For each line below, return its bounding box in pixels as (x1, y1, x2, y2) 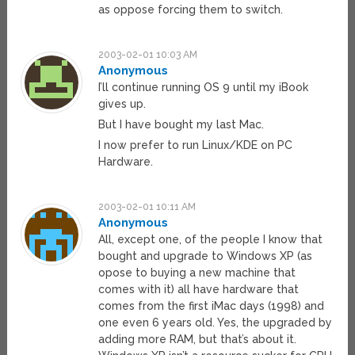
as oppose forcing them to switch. (98, 3, 284, 17)
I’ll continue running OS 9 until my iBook (98, 81, 309, 94)
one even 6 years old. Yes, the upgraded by (98, 316, 333, 330)
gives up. (98, 97, 147, 111)
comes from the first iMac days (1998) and (98, 300, 325, 313)
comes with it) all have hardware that (98, 283, 300, 296)
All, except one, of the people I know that (98, 233, 323, 246)
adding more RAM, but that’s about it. (98, 333, 297, 346)
